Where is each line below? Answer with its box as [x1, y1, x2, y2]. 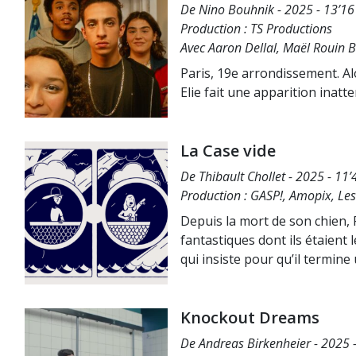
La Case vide [180, 140, 276, 161]
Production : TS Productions [180, 20, 332, 37]
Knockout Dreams [180, 307, 319, 328]
